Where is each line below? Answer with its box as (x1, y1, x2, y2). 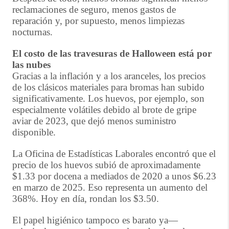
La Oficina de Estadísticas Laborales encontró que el (12, 148, 216, 159)
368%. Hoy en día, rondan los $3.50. (12, 193, 159, 204)
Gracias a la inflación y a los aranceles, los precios (12, 71, 205, 81)
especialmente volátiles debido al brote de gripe (12, 104, 196, 115)
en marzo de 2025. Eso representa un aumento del (12, 182, 208, 193)
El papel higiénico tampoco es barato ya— (12, 215, 178, 225)
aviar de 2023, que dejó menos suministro (12, 116, 176, 126)
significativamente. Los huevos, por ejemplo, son (12, 93, 204, 104)
